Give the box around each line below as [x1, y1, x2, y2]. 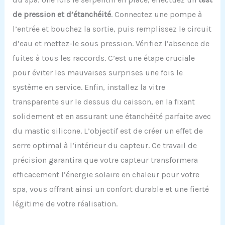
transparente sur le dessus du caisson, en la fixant [12, 96, 195, 106]
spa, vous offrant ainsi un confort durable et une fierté [12, 184, 209, 194]
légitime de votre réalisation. [12, 198, 118, 208]
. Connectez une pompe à [110, 9, 202, 19]
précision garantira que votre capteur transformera [12, 155, 198, 165]
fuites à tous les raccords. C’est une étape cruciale [12, 53, 195, 63]
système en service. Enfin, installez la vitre [12, 82, 165, 92]
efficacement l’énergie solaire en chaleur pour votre [12, 169, 199, 179]
